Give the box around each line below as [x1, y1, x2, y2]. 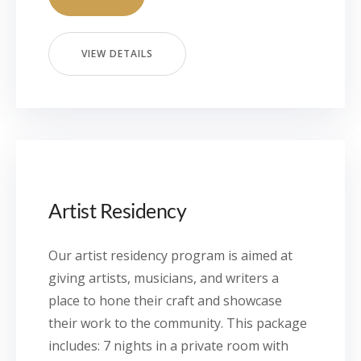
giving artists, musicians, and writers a [48, 269, 279, 287]
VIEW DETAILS [81, 47, 153, 60]
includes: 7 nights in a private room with [48, 337, 288, 355]
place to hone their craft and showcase [48, 292, 282, 309]
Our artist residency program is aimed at [48, 247, 293, 264]
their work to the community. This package [48, 314, 307, 332]
